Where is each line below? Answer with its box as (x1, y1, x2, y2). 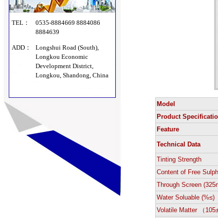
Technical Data (157, 141, 201, 148)
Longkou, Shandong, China (36, 72, 110, 79)
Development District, (36, 62, 94, 70)
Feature (157, 126, 180, 133)
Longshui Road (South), (36, 44, 99, 51)
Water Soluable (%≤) (157, 194, 215, 201)
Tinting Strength (157, 156, 202, 163)
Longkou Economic (36, 53, 89, 60)
